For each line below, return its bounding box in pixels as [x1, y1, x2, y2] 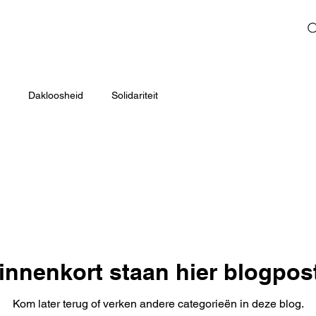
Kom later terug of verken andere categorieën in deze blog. [12, 297, 304, 311]
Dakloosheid [28, 90, 83, 102]
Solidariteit [111, 90, 158, 102]
